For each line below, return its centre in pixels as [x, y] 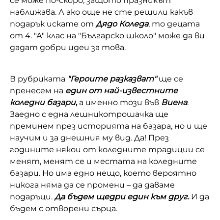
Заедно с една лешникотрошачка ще [89, 114]
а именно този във [119, 103]
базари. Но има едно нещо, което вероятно [103, 173]
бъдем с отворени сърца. [64, 209]
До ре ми [38, 56]
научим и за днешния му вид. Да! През [89, 138]
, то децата [174, 24]
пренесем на [38, 91]
